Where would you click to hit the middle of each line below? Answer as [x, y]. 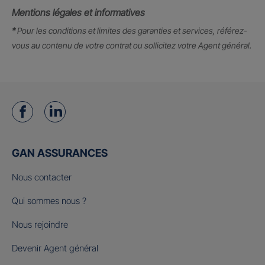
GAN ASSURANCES [60, 153]
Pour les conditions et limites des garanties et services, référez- [131, 31]
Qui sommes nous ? [49, 201]
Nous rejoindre [40, 225]
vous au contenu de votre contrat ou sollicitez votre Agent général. [132, 46]
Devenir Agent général [55, 248]
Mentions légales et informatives [78, 13]
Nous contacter [42, 177]
